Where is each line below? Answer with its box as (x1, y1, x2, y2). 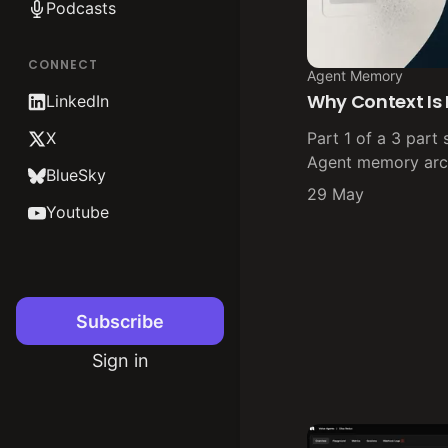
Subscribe (76, 310, 164, 332)
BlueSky (46, 165, 106, 185)
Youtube (46, 202, 109, 222)
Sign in (91, 350, 149, 371)
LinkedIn (46, 91, 109, 111)
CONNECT (28, 56, 98, 73)
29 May (307, 184, 365, 205)
